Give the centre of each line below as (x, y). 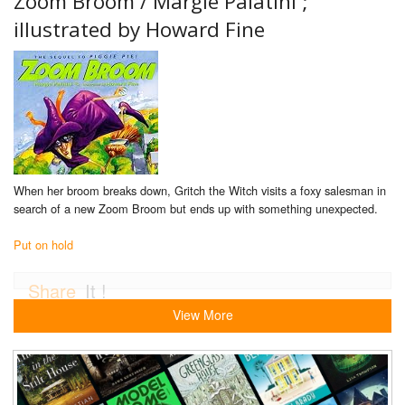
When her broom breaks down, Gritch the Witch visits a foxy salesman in (200, 191)
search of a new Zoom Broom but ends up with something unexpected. (196, 209)
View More (202, 315)
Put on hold (43, 245)
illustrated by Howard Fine (139, 30)
